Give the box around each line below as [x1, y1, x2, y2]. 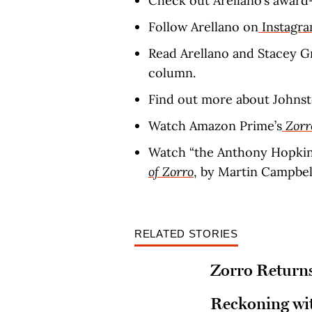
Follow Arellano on [148, 19, 258, 35]
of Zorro [148, 164, 194, 180]
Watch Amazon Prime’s [148, 118, 282, 134]
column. [148, 65, 196, 81]
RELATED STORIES [134, 228, 238, 240]
